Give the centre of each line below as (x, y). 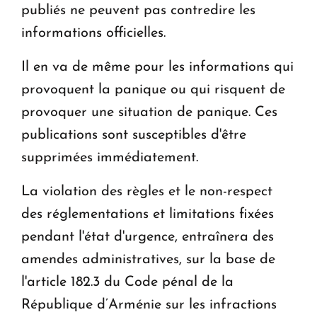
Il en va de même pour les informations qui (157, 67)
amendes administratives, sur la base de (148, 259)
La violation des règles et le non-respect (147, 191)
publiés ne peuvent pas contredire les (138, 10)
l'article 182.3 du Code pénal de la (127, 282)
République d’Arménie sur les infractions (149, 305)
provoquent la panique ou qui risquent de (153, 90)
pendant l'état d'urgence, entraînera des (148, 237)
